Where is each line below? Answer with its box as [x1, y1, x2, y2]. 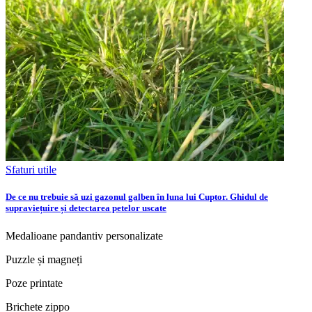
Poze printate [6, 276, 63, 289]
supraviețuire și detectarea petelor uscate [6, 203, 166, 214]
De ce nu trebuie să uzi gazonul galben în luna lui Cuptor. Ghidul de [6, 192, 268, 203]
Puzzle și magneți [6, 253, 82, 265]
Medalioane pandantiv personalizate [6, 229, 163, 242]
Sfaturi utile [6, 164, 56, 176]
